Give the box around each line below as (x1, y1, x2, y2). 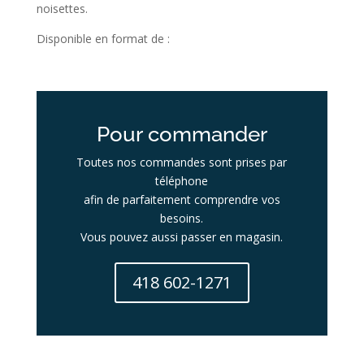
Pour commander (96, 122, 267, 146)
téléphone (155, 173, 209, 188)
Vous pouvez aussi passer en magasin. (80, 229, 284, 245)
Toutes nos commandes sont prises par (76, 154, 288, 170)
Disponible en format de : (36, 31, 170, 46)
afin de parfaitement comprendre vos (83, 192, 280, 207)
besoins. (160, 210, 204, 226)
